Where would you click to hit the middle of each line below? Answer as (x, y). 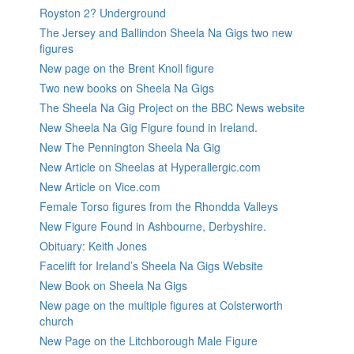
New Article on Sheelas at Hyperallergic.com (150, 166)
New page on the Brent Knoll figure (127, 68)
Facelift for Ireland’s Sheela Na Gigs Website (151, 265)
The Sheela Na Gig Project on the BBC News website (172, 107)
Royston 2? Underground (103, 12)
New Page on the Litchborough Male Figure (149, 340)
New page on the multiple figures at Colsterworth (161, 305)
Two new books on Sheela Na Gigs (127, 87)
